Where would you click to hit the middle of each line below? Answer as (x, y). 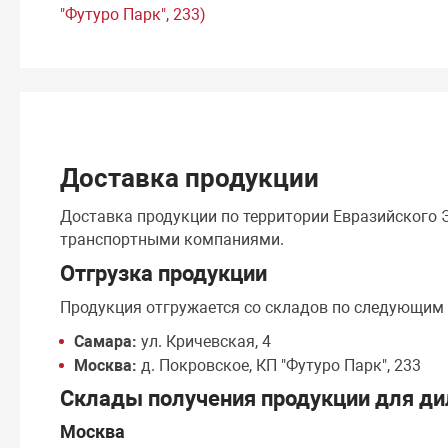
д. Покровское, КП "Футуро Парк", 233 (279, 365)
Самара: (106, 341)
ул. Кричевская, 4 (204, 341)
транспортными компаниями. (172, 239)
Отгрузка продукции (164, 273)
